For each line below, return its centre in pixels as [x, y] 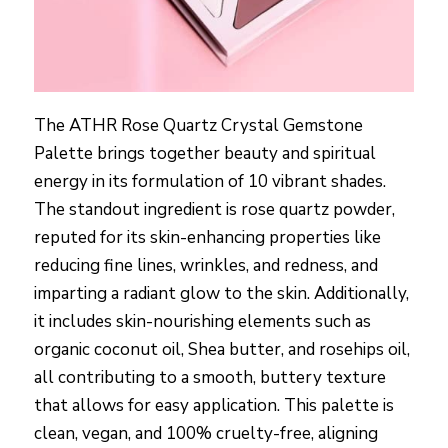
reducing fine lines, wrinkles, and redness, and [206, 266]
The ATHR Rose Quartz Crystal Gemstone [198, 126]
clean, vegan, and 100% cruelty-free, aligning [206, 434]
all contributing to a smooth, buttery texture [210, 378]
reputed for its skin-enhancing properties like [207, 238]
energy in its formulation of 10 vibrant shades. [210, 182]
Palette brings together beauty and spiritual [205, 154]
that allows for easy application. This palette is [214, 406]
